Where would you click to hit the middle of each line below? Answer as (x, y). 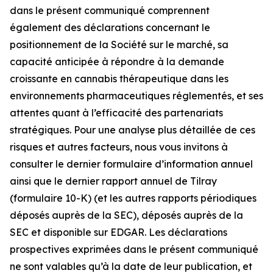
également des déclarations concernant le (110, 27)
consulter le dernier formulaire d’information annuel (131, 164)
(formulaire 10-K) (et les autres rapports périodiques (133, 198)
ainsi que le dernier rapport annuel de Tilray (113, 181)
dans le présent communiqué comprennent (110, 10)
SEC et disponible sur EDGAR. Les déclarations (119, 232)
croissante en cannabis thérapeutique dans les (119, 79)
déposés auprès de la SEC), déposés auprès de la (126, 215)
